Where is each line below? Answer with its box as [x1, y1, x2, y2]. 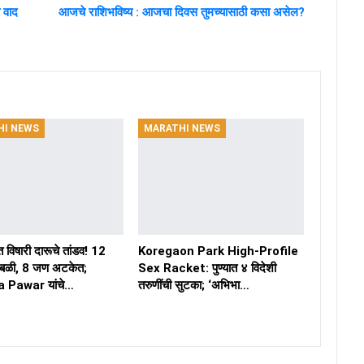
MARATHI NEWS [143, 123, 220, 135]
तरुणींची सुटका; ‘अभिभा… [137, 278, 249, 293]
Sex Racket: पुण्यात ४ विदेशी [137, 261, 276, 276]
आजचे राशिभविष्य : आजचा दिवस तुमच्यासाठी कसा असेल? [58, 5, 305, 20]
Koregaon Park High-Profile [137, 244, 298, 259]
